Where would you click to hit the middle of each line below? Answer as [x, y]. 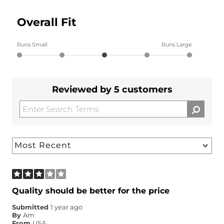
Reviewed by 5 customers [112, 90]
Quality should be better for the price [91, 191]
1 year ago [66, 207]
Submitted [31, 207]
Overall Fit [47, 22]
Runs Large [177, 45]
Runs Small [32, 45]
